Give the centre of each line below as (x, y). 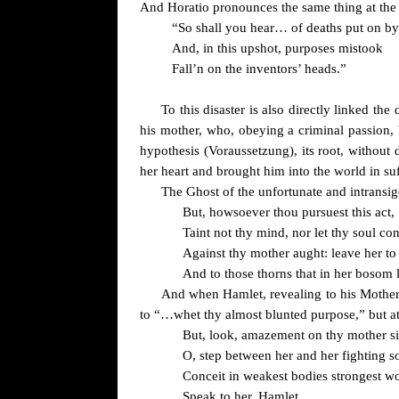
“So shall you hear (223, 28)
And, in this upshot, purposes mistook (277, 48)
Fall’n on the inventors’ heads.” (259, 69)
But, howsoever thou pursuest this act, (289, 212)
